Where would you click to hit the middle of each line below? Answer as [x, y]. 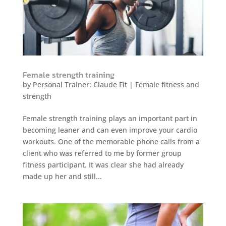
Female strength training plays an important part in [110, 118]
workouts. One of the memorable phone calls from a [111, 142]
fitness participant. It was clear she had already [103, 165]
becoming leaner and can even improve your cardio [110, 130]
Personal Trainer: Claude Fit [80, 84]
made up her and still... [62, 176]
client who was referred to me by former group [102, 153]
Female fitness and [167, 84]
